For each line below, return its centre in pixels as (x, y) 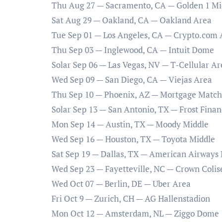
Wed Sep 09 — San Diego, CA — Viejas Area (132, 80)
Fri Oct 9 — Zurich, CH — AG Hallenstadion (131, 199)
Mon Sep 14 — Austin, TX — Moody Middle (130, 124)
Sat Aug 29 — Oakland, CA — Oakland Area (132, 20)
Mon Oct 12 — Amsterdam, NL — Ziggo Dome (135, 214)
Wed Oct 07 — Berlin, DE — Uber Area (121, 184)
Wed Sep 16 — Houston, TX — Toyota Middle (133, 139)
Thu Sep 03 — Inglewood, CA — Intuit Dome (133, 50)
